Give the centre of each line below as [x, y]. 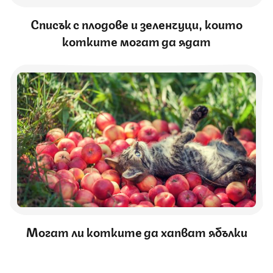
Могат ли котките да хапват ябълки [136, 231]
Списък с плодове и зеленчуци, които [136, 24]
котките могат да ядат [136, 41]
